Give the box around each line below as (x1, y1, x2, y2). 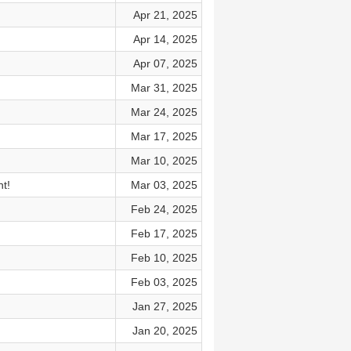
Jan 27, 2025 (132, 300, 197, 313)
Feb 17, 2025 (130, 227, 197, 240)
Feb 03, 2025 (130, 276, 197, 288)
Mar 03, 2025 (130, 179, 197, 191)
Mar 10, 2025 (130, 154, 197, 167)
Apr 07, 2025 (132, 57, 197, 70)
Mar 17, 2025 (130, 130, 197, 143)
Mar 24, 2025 (130, 106, 197, 118)
